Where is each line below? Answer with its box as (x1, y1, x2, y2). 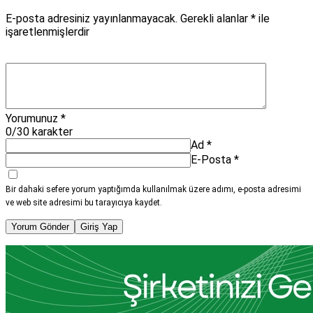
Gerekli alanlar (180, 11, 251, 25)
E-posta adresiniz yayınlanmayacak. (6, 11, 177, 25)
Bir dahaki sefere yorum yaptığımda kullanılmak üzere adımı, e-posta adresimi (6, 184, 301, 194)
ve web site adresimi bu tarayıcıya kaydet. (6, 197, 162, 208)
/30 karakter (12, 124, 73, 138)
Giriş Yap (80, 221, 117, 232)
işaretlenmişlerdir (6, 24, 89, 38)
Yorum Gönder (11, 221, 69, 232)
